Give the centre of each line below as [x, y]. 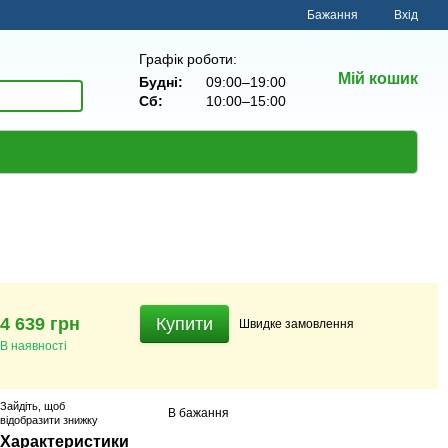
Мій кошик [378, 78]
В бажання [198, 412]
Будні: [161, 81]
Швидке [262, 323]
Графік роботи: [188, 58]
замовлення [319, 323]
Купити [184, 324]
